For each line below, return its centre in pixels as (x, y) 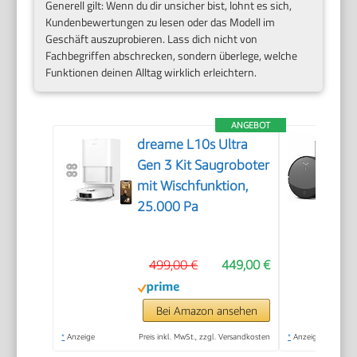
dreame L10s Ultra (193, 145)
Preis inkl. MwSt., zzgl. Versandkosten (205, 337)
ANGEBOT (251, 125)
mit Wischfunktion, (193, 186)
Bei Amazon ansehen (206, 311)
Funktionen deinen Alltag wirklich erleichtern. (151, 73)
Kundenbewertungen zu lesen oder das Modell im (161, 22)
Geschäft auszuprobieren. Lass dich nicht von (152, 39)
